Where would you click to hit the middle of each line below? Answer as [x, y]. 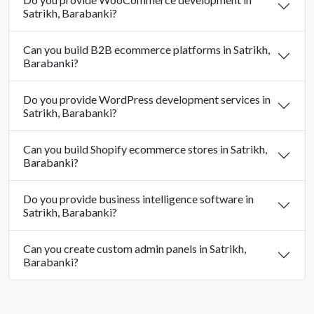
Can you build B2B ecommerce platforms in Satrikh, [146, 50]
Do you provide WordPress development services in [147, 100]
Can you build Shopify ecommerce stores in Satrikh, [145, 149]
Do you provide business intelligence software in [138, 199]
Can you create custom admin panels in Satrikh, [135, 249]
